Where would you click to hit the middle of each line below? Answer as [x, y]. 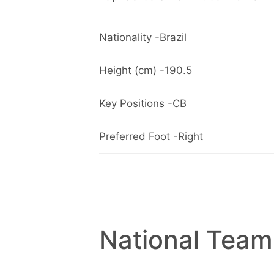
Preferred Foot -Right [151, 137]
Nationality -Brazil [143, 38]
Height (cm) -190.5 [146, 71]
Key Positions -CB [143, 104]
